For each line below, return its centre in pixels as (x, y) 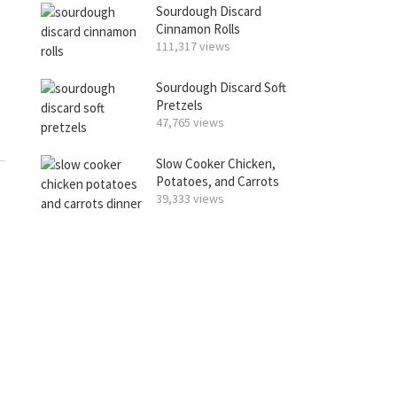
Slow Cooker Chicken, (216, 163)
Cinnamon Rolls (198, 29)
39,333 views (190, 198)
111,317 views (193, 46)
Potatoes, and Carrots (218, 181)
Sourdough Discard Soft (221, 87)
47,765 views (190, 122)
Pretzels (179, 105)
